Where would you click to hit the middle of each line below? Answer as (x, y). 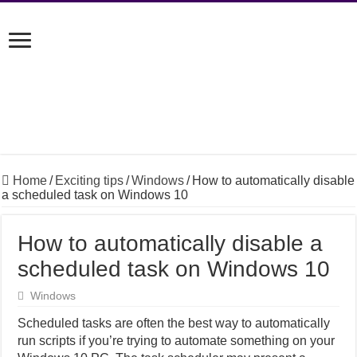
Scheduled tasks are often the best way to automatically (174, 323)
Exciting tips (90, 180)
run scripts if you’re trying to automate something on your (177, 341)
